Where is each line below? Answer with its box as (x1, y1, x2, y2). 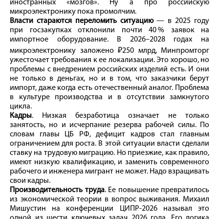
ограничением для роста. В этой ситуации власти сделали (10, 139, 209, 148)
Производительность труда (10, 186, 105, 194)
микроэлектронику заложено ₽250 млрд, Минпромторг (10, 46, 209, 55)
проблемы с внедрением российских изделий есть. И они (10, 65, 209, 73)
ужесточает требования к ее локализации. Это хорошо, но (10, 56, 209, 64)
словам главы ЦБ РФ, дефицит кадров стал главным (10, 130, 209, 138)
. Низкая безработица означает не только (32, 111, 209, 120)
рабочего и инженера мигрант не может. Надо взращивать (10, 167, 209, 175)
